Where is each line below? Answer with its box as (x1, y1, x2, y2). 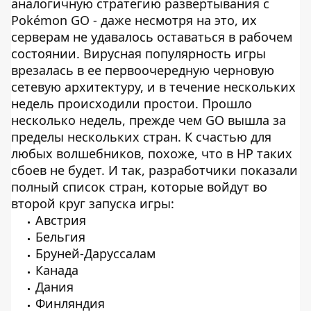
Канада (35, 262, 78, 278)
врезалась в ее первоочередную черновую (11, 62, 274, 78)
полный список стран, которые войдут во (11, 178, 267, 195)
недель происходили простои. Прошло (11, 95, 252, 112)
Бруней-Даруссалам (35, 245, 155, 262)
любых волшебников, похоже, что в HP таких (11, 145, 292, 162)
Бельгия (35, 228, 85, 245)
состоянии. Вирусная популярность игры (11, 45, 266, 62)
